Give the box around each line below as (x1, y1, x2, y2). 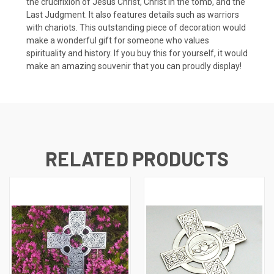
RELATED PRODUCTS (45, 146, 229, 170)
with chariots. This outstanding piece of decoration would (26, 22, 246, 32)
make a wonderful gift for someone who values (26, 35, 209, 45)
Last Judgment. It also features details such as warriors (26, 9, 239, 20)
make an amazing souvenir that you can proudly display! (26, 61, 242, 71)
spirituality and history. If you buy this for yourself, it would (26, 48, 248, 58)
